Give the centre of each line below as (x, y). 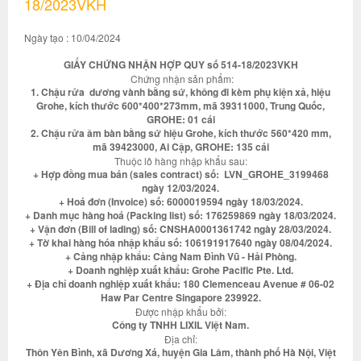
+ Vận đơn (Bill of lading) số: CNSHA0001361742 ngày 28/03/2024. (180, 229)
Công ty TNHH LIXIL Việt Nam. (180, 325)
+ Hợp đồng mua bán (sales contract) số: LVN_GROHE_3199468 (180, 174)
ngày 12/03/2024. (180, 188)
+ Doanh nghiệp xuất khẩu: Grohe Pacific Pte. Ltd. (180, 270)
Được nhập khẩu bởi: (180, 311)
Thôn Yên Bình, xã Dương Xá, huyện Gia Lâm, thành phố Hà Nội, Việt (180, 352)
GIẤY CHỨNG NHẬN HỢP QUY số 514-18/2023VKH (180, 64)
